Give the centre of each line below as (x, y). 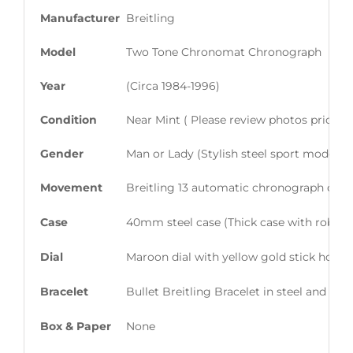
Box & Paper (75, 327)
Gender (61, 154)
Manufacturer (80, 19)
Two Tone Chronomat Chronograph (223, 52)
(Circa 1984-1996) (173, 86)
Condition (68, 120)
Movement (71, 188)
